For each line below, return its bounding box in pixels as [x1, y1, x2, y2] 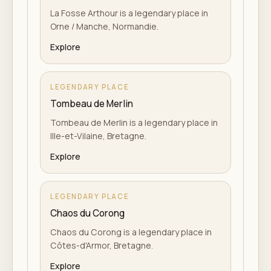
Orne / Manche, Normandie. [50, 21, 158, 32]
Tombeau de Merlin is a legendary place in [50, 117, 218, 128]
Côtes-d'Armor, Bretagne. [50, 240, 153, 251]
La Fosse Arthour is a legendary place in [50, 7, 208, 19]
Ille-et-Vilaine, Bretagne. [50, 130, 146, 142]
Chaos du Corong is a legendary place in [50, 226, 212, 238]
